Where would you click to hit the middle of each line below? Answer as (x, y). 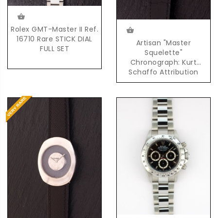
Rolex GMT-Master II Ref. (54, 29)
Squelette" (163, 53)
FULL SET (54, 48)
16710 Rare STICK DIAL (54, 39)
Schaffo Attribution (163, 72)
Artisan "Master (163, 43)
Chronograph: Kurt (163, 63)
